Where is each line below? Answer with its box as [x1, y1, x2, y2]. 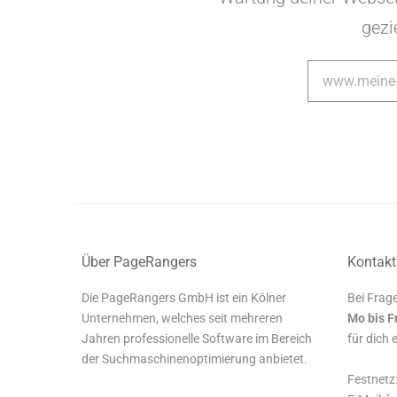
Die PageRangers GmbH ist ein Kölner [82, 291, 286, 305]
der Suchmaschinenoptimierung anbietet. [82, 352, 307, 366]
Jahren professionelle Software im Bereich [82, 331, 312, 346]
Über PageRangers [82, 253, 197, 270]
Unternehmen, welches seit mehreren [82, 311, 283, 325]
